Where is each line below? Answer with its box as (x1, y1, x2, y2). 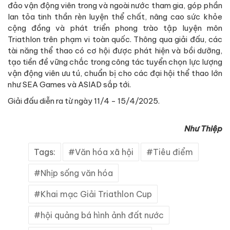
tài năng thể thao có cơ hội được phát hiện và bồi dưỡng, (8, 46, 222, 56)
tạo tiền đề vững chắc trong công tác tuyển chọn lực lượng (8, 57, 222, 67)
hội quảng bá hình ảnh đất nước (41, 210, 164, 221)
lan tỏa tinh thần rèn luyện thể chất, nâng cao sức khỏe (8, 12, 222, 22)
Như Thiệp (184, 124, 222, 134)
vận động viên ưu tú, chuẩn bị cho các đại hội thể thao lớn (8, 68, 222, 79)
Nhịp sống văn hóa (41, 168, 113, 179)
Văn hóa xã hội (75, 147, 133, 158)
